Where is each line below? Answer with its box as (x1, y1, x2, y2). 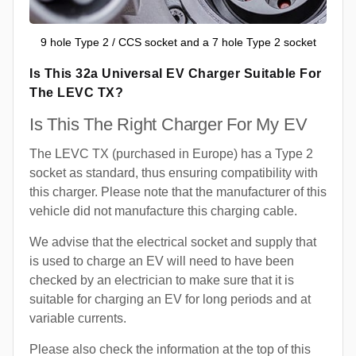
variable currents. (29, 311, 126, 326)
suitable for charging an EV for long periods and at (29, 292, 311, 307)
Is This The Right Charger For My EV (29, 114, 308, 135)
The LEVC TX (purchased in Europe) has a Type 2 (29, 147, 313, 161)
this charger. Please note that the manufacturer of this (29, 185, 327, 199)
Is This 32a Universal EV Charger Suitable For (29, 67, 322, 81)
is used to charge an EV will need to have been (29, 254, 294, 269)
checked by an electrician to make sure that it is (29, 273, 294, 288)
